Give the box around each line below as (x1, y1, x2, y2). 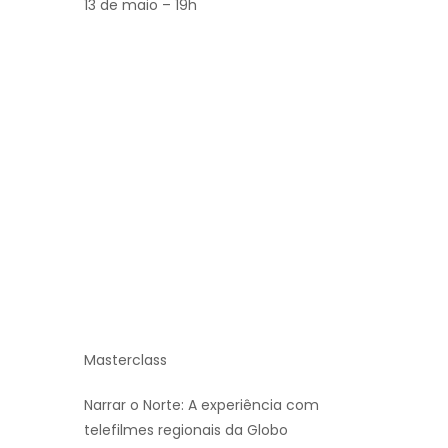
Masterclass (84, 349, 167, 370)
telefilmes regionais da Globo (84, 419, 288, 440)
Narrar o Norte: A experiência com (84, 394, 319, 415)
